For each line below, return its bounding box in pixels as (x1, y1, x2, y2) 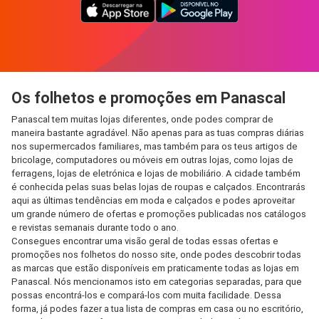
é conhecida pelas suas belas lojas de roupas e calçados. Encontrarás (11, 182, 305, 192)
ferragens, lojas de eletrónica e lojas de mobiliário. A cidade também (11, 168, 300, 179)
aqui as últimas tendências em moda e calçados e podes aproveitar (11, 195, 295, 206)
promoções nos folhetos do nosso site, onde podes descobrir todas (11, 249, 301, 260)
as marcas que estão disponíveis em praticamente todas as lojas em (11, 263, 299, 273)
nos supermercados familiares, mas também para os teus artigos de (11, 141, 298, 152)
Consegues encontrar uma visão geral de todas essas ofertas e (11, 236, 278, 246)
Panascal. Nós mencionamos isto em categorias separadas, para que (11, 276, 302, 287)
